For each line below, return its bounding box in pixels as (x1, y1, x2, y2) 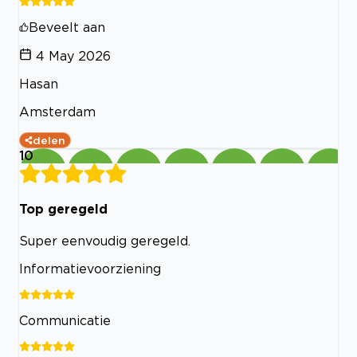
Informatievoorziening (19, 261, 161, 277)
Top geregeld (19, 201, 108, 216)
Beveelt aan (29, 19, 105, 34)
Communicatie (19, 313, 111, 328)
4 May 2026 (36, 48, 111, 63)
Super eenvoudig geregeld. (19, 233, 190, 249)
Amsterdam (19, 104, 96, 119)
